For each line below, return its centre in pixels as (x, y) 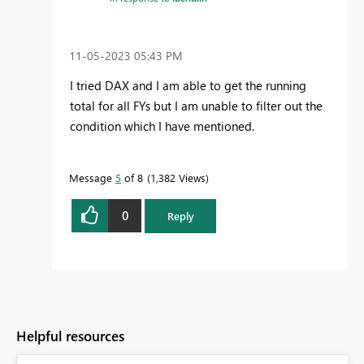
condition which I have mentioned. (165, 126)
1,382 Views (178, 177)
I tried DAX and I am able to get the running (188, 85)
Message (92, 177)
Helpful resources (70, 336)
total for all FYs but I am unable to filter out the (196, 105)
